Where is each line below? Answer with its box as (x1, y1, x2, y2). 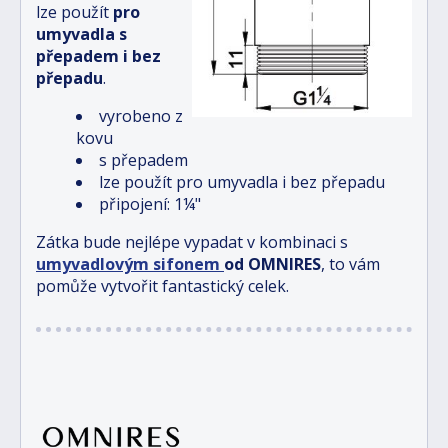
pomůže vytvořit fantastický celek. (36, 274, 289, 297)
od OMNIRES (224, 252, 321, 275)
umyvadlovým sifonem (36, 252, 224, 275)
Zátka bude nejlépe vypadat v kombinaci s (36, 230, 348, 253)
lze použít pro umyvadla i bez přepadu (99, 170, 385, 193)
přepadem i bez (36, 44, 161, 67)
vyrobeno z (99, 104, 183, 127)
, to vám (321, 252, 380, 275)
